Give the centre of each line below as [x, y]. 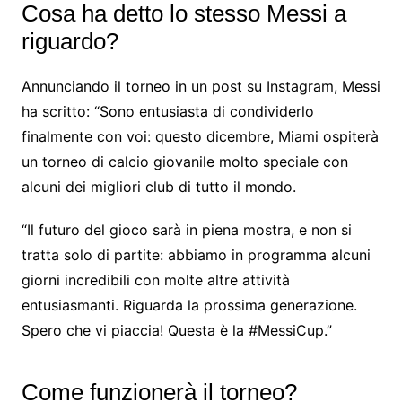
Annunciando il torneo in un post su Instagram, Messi [201, 86]
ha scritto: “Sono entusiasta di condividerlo [167, 111]
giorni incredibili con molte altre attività [155, 280]
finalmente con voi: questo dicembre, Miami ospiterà [200, 136]
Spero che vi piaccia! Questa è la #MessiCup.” [176, 330]
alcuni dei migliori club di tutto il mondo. [158, 186]
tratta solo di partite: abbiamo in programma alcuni [196, 254]
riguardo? [70, 41]
